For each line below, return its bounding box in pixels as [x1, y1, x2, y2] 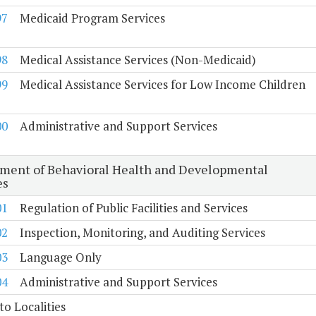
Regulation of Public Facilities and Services [19, 200, 248, 217]
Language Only [19, 249, 102, 266]
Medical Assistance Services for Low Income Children [19, 76, 305, 93]
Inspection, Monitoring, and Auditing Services [19, 224, 265, 241]
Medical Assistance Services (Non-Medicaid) [19, 51, 256, 68]
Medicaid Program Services [19, 10, 165, 27]
